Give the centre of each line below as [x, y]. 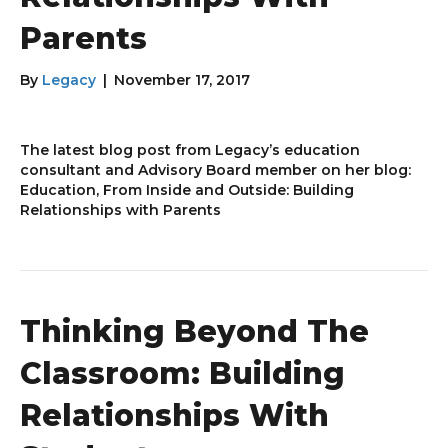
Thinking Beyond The [194, 332]
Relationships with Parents [120, 210]
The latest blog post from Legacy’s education [190, 150]
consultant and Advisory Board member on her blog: [215, 170]
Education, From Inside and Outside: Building [187, 190]
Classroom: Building [182, 374]
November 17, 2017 [182, 80]
